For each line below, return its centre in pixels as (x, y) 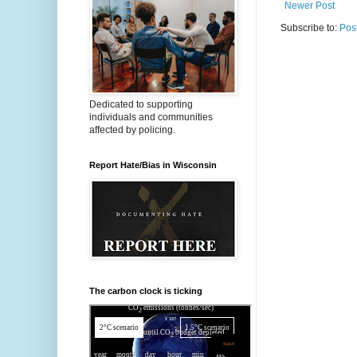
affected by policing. (132, 130)
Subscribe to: (310, 27)
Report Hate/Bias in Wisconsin (153, 165)
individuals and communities (151, 117)
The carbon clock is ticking (146, 291)
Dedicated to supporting (141, 104)
